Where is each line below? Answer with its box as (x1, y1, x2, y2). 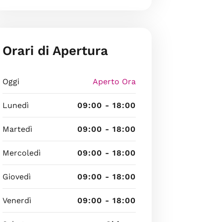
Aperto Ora (92, 76, 136, 86)
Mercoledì (2, 148, 41, 158)
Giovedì (2, 171, 31, 181)
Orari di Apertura (2, 43, 108, 58)
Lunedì (2, 100, 29, 110)
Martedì (2, 124, 32, 134)
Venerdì (2, 195, 31, 205)
